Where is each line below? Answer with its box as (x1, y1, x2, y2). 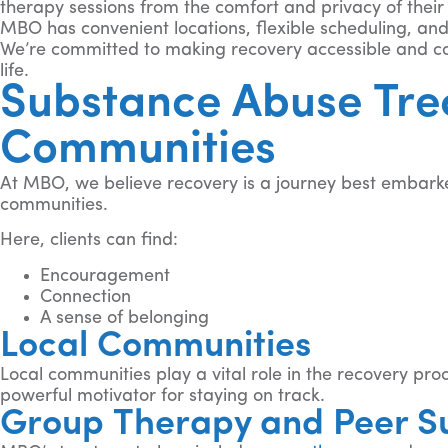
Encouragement (40, 266, 170, 286)
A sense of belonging (40, 308, 209, 328)
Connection (40, 287, 131, 307)
